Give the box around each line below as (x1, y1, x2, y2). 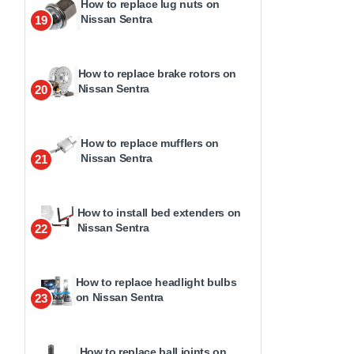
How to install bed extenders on (77, 206, 241, 220)
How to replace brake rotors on (77, 67, 237, 81)
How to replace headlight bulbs (75, 276, 237, 289)
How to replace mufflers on (81, 137, 220, 150)
